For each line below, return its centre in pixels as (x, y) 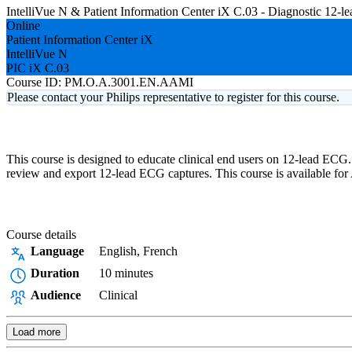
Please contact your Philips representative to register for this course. (173, 97)
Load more (37, 332)
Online (23, 26)
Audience (56, 295)
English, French (138, 251)
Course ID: (34, 82)
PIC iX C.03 (38, 68)
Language (57, 251)
